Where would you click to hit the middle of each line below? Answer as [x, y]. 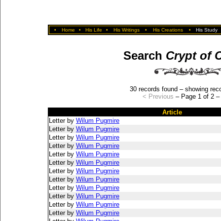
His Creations [168, 30]
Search [144, 55]
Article [172, 112]
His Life [93, 30]
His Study [207, 30]
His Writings [127, 30]
